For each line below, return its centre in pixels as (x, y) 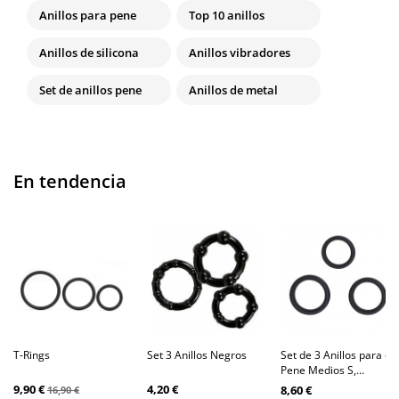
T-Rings (32, 355)
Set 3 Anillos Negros (197, 355)
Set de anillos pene (90, 90)
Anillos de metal (233, 90)
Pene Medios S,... (322, 370)
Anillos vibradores (240, 53)
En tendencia (70, 182)
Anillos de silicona (89, 53)
